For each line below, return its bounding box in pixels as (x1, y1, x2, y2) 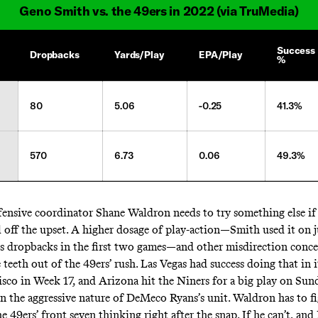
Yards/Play (114, 48, 164, 62)
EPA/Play (198, 48, 242, 62)
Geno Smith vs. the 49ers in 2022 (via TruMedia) (19, 2, 299, 19)
